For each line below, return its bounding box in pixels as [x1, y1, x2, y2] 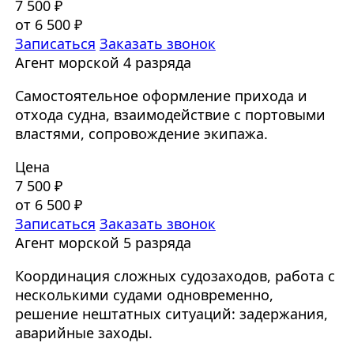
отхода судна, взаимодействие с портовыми [14, 105, 326, 125]
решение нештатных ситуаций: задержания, [14, 304, 328, 324]
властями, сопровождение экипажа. [14, 124, 268, 144]
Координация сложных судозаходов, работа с [14, 266, 335, 286]
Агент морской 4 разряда [14, 53, 191, 73]
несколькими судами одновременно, [14, 285, 273, 305]
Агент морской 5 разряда [14, 233, 191, 253]
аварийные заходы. [14, 323, 153, 343]
